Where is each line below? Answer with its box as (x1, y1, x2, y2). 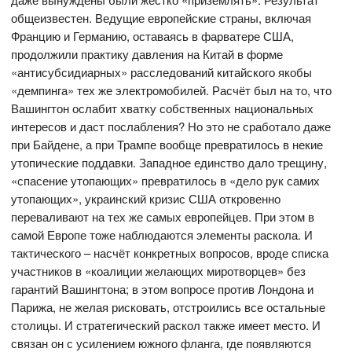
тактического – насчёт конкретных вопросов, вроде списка (11, 244, 329, 262)
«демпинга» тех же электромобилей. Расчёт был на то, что (11, 82, 332, 99)
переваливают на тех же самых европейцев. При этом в (11, 208, 315, 225)
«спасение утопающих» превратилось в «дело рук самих (11, 172, 321, 189)
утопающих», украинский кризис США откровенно (11, 190, 281, 207)
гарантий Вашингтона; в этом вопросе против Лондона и (11, 280, 314, 298)
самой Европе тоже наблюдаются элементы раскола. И (11, 226, 313, 244)
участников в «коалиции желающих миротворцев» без (11, 262, 306, 280)
